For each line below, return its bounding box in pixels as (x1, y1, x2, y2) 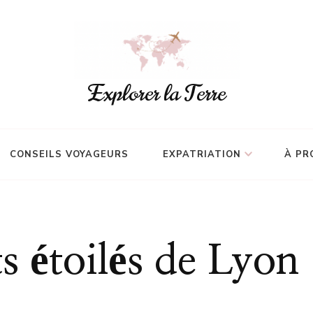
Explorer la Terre (87, 77, 226, 109)
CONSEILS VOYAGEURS (10, 147, 129, 161)
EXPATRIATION (163, 147, 241, 161)
